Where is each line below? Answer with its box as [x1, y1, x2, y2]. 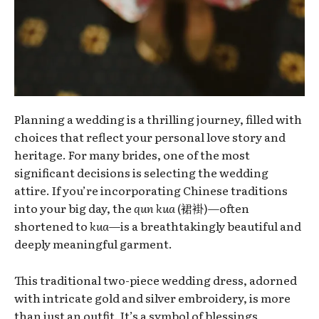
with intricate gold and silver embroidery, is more [14, 288, 291, 306]
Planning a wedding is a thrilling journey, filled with [14, 110, 302, 127]
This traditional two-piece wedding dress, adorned [14, 271, 297, 288]
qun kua [134, 199, 175, 216]
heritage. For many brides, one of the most [14, 145, 250, 163]
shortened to [14, 216, 90, 234]
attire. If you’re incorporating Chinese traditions [14, 181, 288, 199]
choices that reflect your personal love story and [14, 127, 286, 145]
